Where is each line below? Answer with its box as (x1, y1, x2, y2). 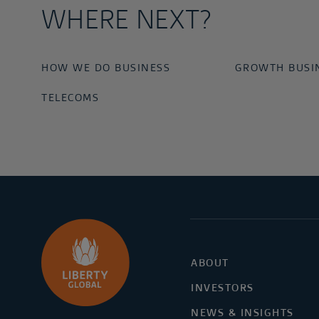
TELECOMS (41, 90, 99, 105)
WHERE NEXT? (41, 2, 211, 37)
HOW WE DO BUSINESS (41, 61, 170, 75)
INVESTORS (191, 281, 254, 295)
